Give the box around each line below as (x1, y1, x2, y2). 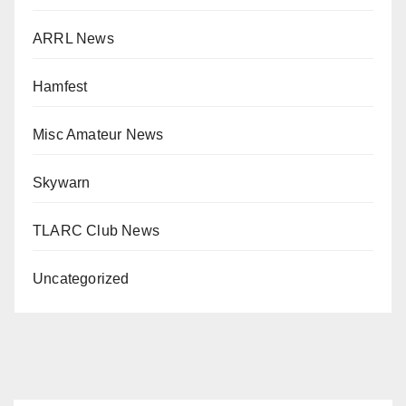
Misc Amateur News (33, 126, 164, 142)
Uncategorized (33, 270, 130, 286)
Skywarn (33, 174, 91, 190)
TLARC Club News (33, 222, 159, 238)
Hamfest (33, 78, 88, 94)
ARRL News (33, 30, 114, 46)
